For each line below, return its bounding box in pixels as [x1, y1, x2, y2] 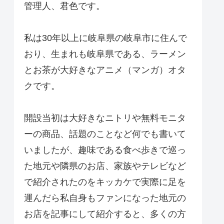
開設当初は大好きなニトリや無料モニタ [24, 113, 186, 123]
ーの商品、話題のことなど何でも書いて [24, 129, 186, 139]
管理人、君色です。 [24, 1, 105, 11]
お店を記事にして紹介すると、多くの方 [24, 209, 186, 219]
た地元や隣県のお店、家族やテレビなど [24, 161, 186, 171]
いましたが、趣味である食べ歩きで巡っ [24, 145, 186, 155]
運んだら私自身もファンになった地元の [24, 193, 186, 203]
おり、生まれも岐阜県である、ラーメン [24, 49, 186, 59]
